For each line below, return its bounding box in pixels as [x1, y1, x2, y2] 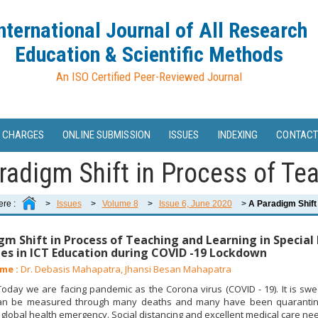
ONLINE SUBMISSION [62, 128, 150, 141]
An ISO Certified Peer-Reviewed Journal [56, 70, 242, 84]
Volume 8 [102, 198, 138, 209]
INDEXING [217, 128, 258, 141]
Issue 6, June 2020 [158, 198, 232, 209]
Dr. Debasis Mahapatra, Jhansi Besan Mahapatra [18, 263, 231, 275]
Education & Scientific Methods [15, 42, 283, 67]
